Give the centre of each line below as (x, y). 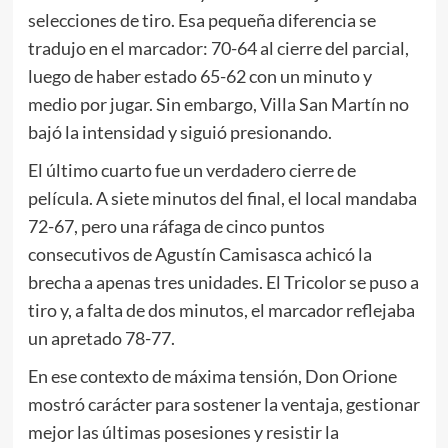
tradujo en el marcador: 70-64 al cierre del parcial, (218, 48)
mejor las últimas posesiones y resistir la (183, 432)
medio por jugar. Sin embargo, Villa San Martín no (218, 104)
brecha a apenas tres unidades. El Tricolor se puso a (223, 282)
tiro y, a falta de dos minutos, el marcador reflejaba (221, 310)
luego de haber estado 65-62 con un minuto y (199, 76)
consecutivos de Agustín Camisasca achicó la (199, 254)
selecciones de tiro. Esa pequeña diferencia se (201, 20)
